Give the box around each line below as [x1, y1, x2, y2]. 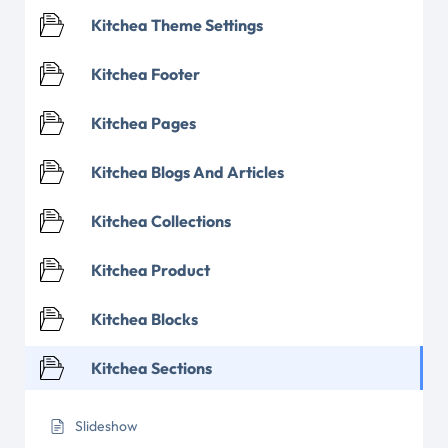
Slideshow [75, 417, 138, 435]
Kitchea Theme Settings [91, 15, 263, 35]
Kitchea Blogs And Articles [91, 162, 284, 182]
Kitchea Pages [91, 113, 196, 133]
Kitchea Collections [91, 211, 231, 231]
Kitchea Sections [91, 358, 212, 378]
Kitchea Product [91, 260, 210, 280]
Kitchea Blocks [91, 309, 198, 329]
